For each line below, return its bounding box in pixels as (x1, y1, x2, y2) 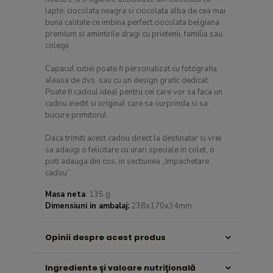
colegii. (45, 40, 71, 51)
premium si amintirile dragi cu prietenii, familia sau (45, 29, 222, 40)
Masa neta (45, 189, 85, 200)
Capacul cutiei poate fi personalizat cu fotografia (45, 63, 217, 74)
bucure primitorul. (45, 110, 108, 121)
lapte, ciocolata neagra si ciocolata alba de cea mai (45, 5, 225, 16)
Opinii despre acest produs (45, 232, 166, 243)
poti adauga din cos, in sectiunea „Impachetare (45, 156, 209, 167)
